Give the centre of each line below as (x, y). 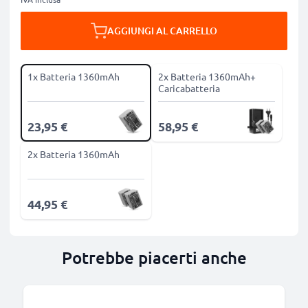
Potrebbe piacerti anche (154, 257)
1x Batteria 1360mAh (74, 76)
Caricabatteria (189, 88)
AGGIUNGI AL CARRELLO (162, 31)
